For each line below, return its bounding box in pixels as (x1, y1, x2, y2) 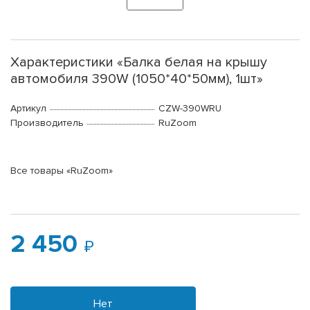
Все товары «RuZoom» (10, 165, 113, 177)
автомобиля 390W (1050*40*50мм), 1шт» (10, 71, 263, 88)
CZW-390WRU (158, 102, 221, 115)
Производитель (10, 117, 84, 129)
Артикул (10, 102, 46, 115)
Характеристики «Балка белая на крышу (10, 54, 267, 71)
